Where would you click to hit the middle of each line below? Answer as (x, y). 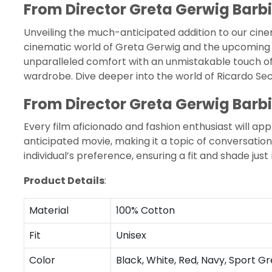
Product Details (64, 181)
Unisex (131, 235)
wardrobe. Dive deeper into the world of (120, 76)
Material (49, 210)
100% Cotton (145, 210)
